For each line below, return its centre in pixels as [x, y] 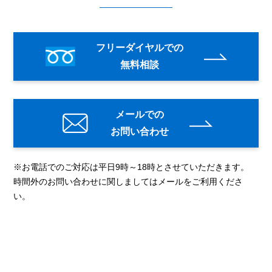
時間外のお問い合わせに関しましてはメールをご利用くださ [128, 182]
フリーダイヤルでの [139, 48]
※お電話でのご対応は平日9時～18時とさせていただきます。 [131, 167]
